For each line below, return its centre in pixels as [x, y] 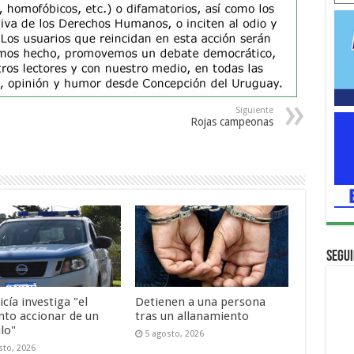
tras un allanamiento [192, 316]
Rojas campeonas [232, 121]
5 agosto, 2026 [175, 334]
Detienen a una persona [201, 302]
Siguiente [254, 110]
